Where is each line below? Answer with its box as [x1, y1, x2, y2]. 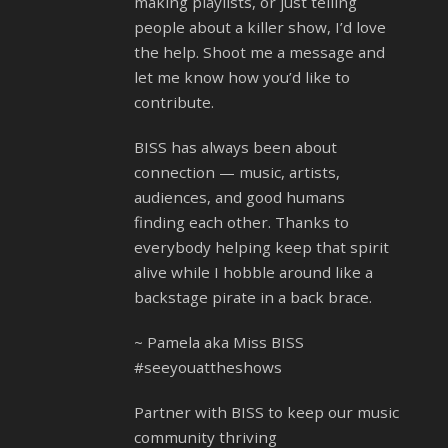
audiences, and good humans [134, 187, 345, 208]
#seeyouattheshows [134, 357, 282, 378]
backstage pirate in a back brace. [134, 287, 372, 308]
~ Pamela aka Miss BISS [134, 332, 304, 353]
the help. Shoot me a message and [134, 42, 385, 63]
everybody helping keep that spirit [134, 237, 389, 258]
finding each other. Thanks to [134, 212, 349, 233]
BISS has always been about [134, 137, 337, 158]
